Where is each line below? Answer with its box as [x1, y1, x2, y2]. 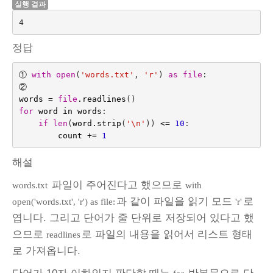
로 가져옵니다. [12, 245, 80, 257]
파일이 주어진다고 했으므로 [49, 179, 185, 191]
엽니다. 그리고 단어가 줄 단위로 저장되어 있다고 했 [12, 212, 254, 224]
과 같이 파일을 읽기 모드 [116, 196, 235, 208]
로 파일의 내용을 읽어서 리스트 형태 [82, 229, 252, 241]
